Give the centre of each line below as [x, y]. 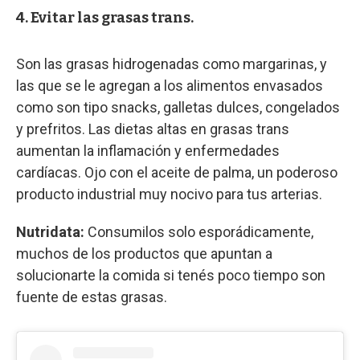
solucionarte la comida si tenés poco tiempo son [171, 275]
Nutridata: [50, 231]
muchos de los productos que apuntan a [144, 253]
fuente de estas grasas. [92, 297]
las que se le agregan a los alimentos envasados [170, 85]
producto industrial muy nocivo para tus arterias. [169, 194]
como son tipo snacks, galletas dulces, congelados [178, 107]
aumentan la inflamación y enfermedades [148, 150]
